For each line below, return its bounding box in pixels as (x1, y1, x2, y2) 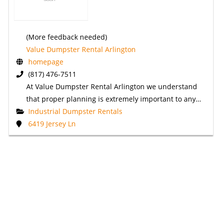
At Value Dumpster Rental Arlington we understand (26, 81, 197, 91)
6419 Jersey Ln (28, 118, 76, 128)
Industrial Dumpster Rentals (28, 106, 122, 116)
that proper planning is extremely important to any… (26, 94, 201, 104)
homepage (28, 56, 63, 66)
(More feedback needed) (26, 32, 107, 42)
